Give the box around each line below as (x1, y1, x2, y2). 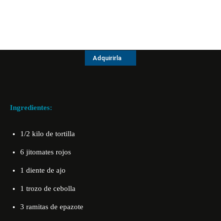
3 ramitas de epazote (20, 203, 83, 211)
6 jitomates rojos (20, 148, 71, 156)
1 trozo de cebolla (20, 184, 75, 192)
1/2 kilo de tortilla (20, 130, 75, 138)
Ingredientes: (10, 104, 52, 111)
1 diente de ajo (20, 166, 66, 174)
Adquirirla (93, 54, 121, 62)
